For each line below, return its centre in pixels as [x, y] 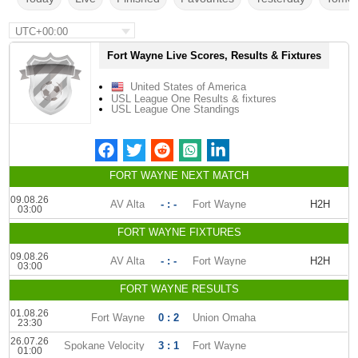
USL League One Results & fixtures [194, 99]
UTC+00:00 [42, 32]
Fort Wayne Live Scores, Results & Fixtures [215, 56]
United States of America [189, 87]
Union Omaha [225, 318]
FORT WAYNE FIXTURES [179, 232]
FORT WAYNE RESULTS [179, 289]
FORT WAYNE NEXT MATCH [179, 175]
